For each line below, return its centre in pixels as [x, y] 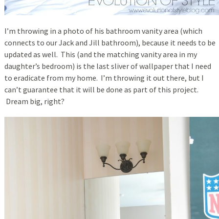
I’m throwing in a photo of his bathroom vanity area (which [103, 31]
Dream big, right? [34, 101]
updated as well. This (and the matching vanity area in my [100, 55]
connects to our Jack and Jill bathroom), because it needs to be [110, 43]
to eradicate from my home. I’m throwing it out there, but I [104, 78]
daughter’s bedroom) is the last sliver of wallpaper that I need [108, 66]
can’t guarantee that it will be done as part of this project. [101, 90]
